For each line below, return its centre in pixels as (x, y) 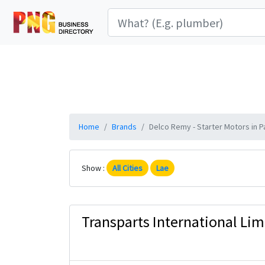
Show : (94, 168)
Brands (124, 127)
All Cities (127, 168)
